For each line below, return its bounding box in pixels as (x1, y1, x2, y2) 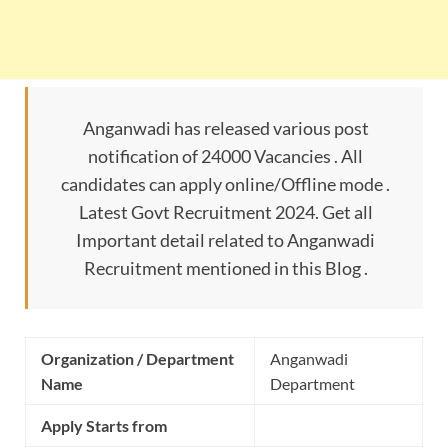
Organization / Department (41, 349, 234, 369)
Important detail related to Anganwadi (76, 229, 375, 252)
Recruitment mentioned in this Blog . (83, 257, 368, 280)
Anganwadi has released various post (82, 117, 369, 140)
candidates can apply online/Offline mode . (61, 173, 390, 196)
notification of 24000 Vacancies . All (88, 145, 363, 168)
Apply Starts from (41, 416, 167, 436)
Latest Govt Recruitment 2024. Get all (78, 201, 373, 224)
